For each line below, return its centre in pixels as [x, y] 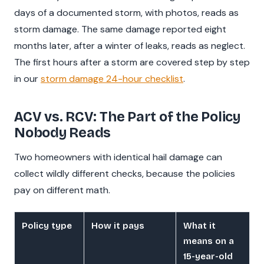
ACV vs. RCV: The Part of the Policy [127, 116]
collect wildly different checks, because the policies [125, 173]
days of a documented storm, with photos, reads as [126, 12]
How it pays [118, 226]
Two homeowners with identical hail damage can [118, 157]
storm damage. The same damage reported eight [120, 29]
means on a [209, 241]
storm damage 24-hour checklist [112, 78]
